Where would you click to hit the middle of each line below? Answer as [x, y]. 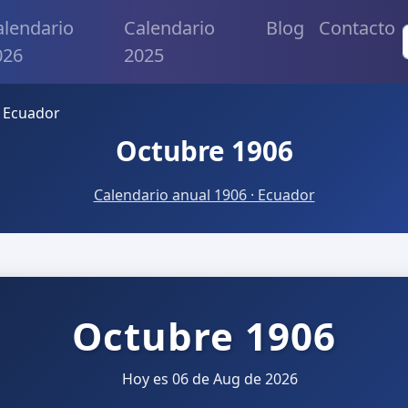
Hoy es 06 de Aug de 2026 [208, 378]
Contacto [357, 28]
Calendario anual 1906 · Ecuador [204, 195]
